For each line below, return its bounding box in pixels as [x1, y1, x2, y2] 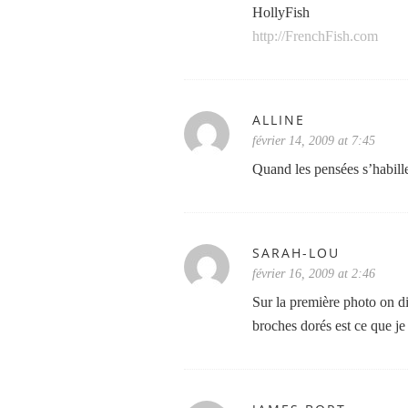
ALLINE [252, 111, 305, 128]
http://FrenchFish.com [252, 28, 378, 44]
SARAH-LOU [252, 244, 340, 261]
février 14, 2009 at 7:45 [252, 134, 375, 148]
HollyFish [252, 5, 310, 20]
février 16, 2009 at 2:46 [252, 267, 375, 280]
